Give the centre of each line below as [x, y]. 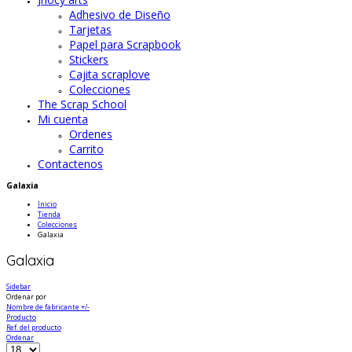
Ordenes [91, 134]
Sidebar [18, 286]
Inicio [47, 204]
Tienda [49, 214]
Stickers [89, 60]
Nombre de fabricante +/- [48, 306]
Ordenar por [26, 296]
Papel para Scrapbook [125, 45]
